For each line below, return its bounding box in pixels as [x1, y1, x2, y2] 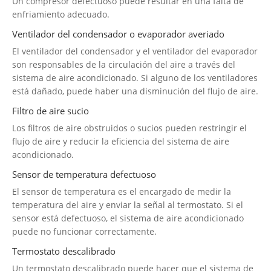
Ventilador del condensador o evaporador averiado [12, 27, 224, 40]
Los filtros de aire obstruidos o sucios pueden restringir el [12, 122, 247, 134]
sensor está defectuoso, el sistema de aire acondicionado [12, 212, 244, 224]
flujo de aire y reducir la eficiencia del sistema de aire [12, 135, 229, 147]
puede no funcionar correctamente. [12, 225, 157, 237]
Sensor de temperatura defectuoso [12, 168, 156, 180]
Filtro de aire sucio [12, 104, 89, 117]
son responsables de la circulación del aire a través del [12, 58, 235, 70]
